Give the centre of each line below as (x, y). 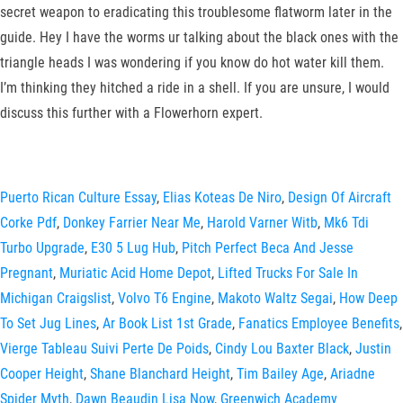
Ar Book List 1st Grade (167, 323)
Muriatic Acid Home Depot (135, 273)
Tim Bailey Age (280, 374)
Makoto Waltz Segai (275, 298)
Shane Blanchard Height (160, 374)
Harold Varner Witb (262, 223)
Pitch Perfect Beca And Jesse (268, 248)
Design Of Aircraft (340, 197)
